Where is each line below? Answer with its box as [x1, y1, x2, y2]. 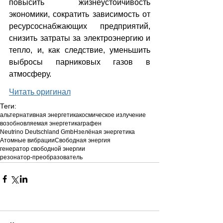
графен [81, 119, 102, 127]
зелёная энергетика [78, 128, 135, 135]
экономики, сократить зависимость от [9, 9, 150, 18]
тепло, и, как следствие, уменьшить [9, 45, 150, 54]
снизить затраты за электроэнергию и [9, 33, 150, 42]
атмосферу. [9, 69, 51, 78]
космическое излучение [79, 111, 146, 118]
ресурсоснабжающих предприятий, [9, 21, 150, 30]
